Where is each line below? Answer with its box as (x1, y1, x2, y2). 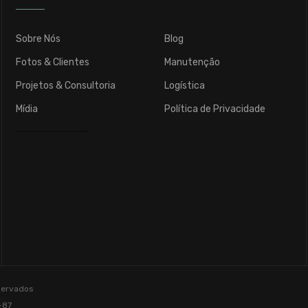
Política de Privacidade (164, 103, 265, 115)
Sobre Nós (15, 33, 60, 45)
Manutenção (164, 56, 220, 69)
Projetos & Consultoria (15, 80, 115, 92)
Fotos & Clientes (15, 56, 89, 69)
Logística (164, 80, 205, 92)
